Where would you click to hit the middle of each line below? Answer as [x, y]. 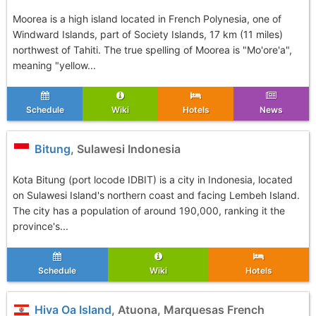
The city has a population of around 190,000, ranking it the [149, 211]
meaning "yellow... [54, 65]
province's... [41, 226]
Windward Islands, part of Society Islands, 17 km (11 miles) [148, 34]
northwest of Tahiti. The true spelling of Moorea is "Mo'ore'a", [152, 50]
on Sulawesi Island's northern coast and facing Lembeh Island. [156, 195]
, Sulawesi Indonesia [126, 149]
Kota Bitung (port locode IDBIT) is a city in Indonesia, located [153, 180]
